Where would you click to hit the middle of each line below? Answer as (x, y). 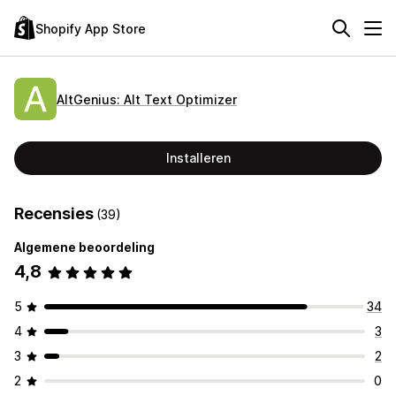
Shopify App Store (91, 28)
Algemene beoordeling (84, 247)
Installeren (198, 158)
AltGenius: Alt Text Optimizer (147, 99)
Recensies (56, 213)
